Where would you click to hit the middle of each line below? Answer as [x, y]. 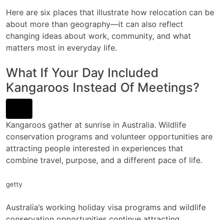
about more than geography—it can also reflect [95, 24]
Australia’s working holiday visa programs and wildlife [106, 207]
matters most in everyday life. [61, 48]
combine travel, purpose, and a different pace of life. [104, 160]
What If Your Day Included [82, 73]
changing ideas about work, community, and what [98, 36]
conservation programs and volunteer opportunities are [109, 136]
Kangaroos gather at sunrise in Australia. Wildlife [96, 124]
